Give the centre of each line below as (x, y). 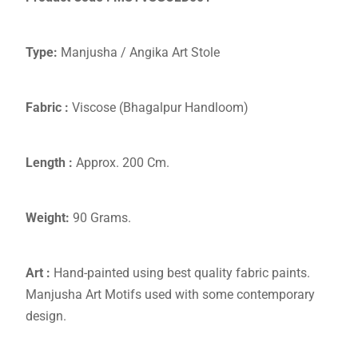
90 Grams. (100, 218)
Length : (49, 163)
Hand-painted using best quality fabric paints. (180, 273)
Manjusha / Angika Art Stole (138, 53)
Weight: (47, 218)
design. (46, 316)
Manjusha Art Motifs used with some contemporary (170, 295)
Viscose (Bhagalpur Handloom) (158, 108)
